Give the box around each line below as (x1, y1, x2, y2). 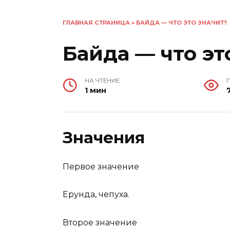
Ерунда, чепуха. (63, 189, 129, 200)
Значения (63, 128, 145, 148)
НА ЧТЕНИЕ (85, 77, 120, 85)
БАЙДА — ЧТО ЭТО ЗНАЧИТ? (136, 19, 227, 26)
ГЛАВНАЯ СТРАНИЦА (63, 19, 130, 26)
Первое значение (63, 162, 139, 172)
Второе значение (63, 217, 137, 227)
